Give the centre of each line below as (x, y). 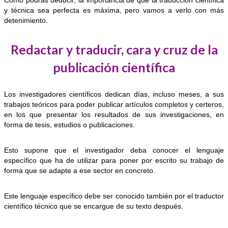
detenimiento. (26, 21)
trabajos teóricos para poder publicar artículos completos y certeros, (114, 105)
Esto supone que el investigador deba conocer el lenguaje (114, 150)
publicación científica (114, 67)
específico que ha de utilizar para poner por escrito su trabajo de (114, 161)
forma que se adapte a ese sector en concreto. (80, 171)
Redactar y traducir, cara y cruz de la (114, 50)
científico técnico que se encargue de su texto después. (94, 206)
